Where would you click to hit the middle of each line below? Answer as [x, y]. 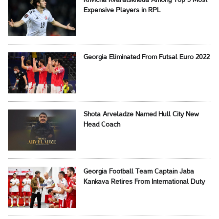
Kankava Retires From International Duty [144, 182]
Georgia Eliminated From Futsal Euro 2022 [146, 58]
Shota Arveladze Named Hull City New [141, 115]
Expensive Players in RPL [122, 11]
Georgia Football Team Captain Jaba [139, 172]
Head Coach [102, 125]
